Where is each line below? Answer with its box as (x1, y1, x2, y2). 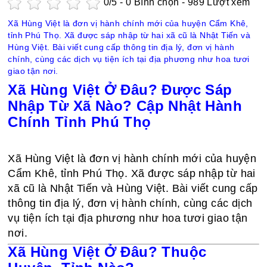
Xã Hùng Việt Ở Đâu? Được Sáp (8, 82, 232, 98)
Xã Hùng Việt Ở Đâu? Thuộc (8, 244, 207, 260)
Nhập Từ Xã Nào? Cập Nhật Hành (8, 98, 243, 114)
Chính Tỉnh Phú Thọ (8, 114, 151, 130)
